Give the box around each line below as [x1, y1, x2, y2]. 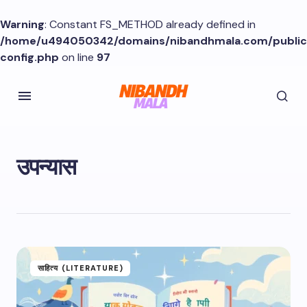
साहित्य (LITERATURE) [38, 263, 123, 273]
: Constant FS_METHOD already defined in [45, 17, 256, 32]
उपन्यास [16, 152, 76, 182]
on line [59, 50, 97, 64]
